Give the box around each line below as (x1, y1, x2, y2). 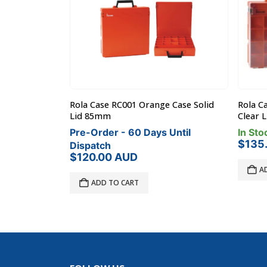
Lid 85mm (70, 110, 111, 122)
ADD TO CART (91, 178, 139, 188)
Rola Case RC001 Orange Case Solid (70, 98, 214, 111)
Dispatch (70, 139, 111, 152)
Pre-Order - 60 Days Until (70, 126, 191, 139)
